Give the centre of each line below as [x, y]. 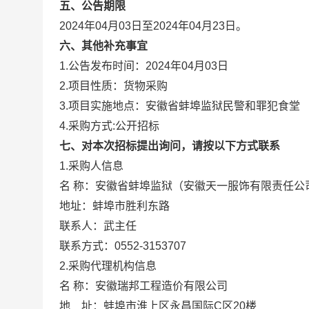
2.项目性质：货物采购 [113, 86]
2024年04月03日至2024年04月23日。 [153, 26]
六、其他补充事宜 [103, 46]
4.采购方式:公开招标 [109, 126]
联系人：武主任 [98, 226]
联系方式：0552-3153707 [134, 246]
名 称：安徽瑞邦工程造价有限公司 [143, 286]
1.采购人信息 [91, 166]
